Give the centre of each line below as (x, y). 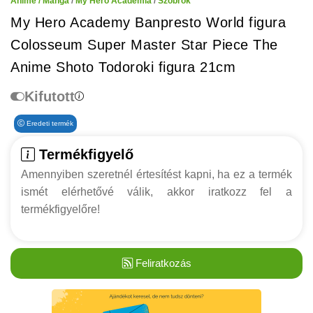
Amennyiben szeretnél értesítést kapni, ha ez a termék (156, 174)
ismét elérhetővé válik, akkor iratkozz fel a (156, 192)
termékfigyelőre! (60, 209)
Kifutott (50, 96)
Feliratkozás (162, 263)
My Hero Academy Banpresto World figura (148, 22)
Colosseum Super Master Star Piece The (144, 45)
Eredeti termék (49, 123)
